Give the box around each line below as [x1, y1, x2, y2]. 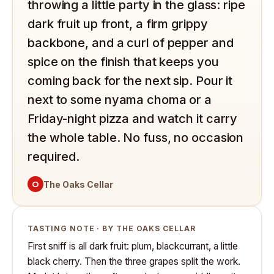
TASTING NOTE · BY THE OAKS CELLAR [28, 224, 196, 234]
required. [28, 149, 80, 165]
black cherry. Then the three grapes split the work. [28, 256, 240, 268]
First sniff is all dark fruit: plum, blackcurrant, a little [28, 240, 238, 253]
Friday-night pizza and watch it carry [28, 111, 238, 127]
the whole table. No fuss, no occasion [28, 130, 244, 146]
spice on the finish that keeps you [28, 54, 219, 70]
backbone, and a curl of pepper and [28, 35, 234, 51]
